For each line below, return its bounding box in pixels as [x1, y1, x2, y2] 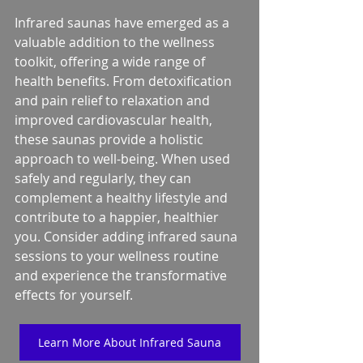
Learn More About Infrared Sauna [38, 334, 221, 350]
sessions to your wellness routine [15, 246, 222, 265]
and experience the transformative [15, 266, 230, 284]
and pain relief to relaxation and [15, 91, 213, 109]
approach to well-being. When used [15, 149, 233, 168]
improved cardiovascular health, [15, 110, 216, 129]
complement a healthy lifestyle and [15, 188, 231, 207]
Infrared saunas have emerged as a [15, 13, 233, 32]
